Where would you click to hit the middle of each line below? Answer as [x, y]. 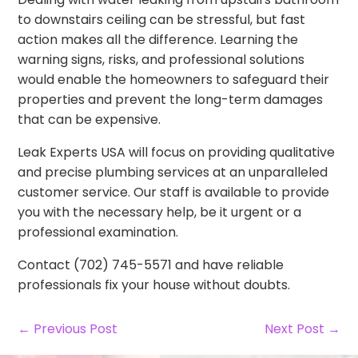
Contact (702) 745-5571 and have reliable [151, 265]
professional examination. [98, 233]
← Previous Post [68, 329]
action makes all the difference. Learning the [158, 40]
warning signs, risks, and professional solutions [161, 60]
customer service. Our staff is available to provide [174, 193]
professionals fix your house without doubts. [154, 285]
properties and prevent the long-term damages [171, 100]
